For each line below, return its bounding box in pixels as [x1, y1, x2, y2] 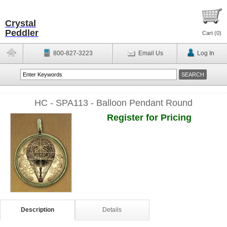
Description [20, 206, 54, 213]
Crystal [5, 18, 36, 28]
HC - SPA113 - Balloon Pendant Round [34, 98, 193, 108]
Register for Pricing [106, 112, 192, 123]
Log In [197, 50, 214, 57]
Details [102, 206, 122, 213]
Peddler [5, 28, 39, 38]
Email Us [138, 50, 163, 57]
